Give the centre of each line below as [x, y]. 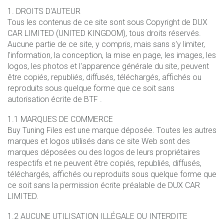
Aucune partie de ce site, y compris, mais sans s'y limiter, [106, 44]
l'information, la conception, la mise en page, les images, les [112, 55]
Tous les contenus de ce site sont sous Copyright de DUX [107, 22]
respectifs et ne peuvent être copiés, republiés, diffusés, [104, 163]
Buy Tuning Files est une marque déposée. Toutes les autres [112, 130]
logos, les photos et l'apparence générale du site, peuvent [108, 66]
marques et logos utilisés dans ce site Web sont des [99, 141]
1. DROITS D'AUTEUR [44, 11]
